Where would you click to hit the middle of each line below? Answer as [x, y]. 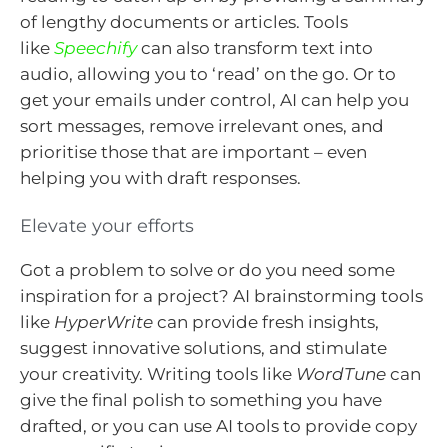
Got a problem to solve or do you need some [207, 270]
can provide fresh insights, [266, 322]
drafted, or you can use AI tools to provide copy [218, 426]
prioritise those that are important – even [193, 151]
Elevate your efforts [107, 226]
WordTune [341, 374]
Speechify [95, 47]
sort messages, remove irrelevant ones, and [202, 125]
